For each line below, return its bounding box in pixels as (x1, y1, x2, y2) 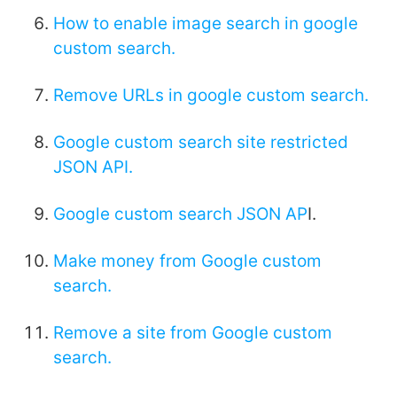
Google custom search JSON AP (53, 204, 307, 225)
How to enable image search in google (53, 13, 358, 35)
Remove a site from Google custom (53, 323, 332, 344)
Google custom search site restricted (53, 132, 348, 153)
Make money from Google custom (53, 251, 322, 272)
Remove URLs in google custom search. (53, 85, 369, 106)
